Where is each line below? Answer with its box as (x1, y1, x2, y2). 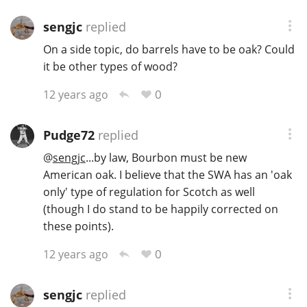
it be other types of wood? (42, 59, 177, 75)
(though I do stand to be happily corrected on (42, 201, 278, 217)
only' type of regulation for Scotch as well (42, 184, 255, 200)
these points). (42, 219, 114, 234)
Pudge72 (42, 126, 95, 143)
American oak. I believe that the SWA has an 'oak (42, 167, 292, 183)
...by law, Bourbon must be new (85, 150, 247, 166)
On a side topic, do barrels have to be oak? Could (42, 42, 295, 58)
